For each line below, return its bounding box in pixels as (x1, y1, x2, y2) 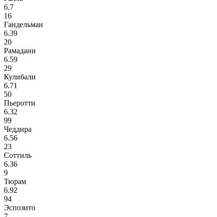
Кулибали (4, 73, 36, 81)
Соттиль (4, 151, 31, 160)
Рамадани (4, 46, 36, 55)
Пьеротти (4, 99, 35, 108)
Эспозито (4, 203, 35, 212)
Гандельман (4, 20, 43, 29)
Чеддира (4, 125, 31, 134)
